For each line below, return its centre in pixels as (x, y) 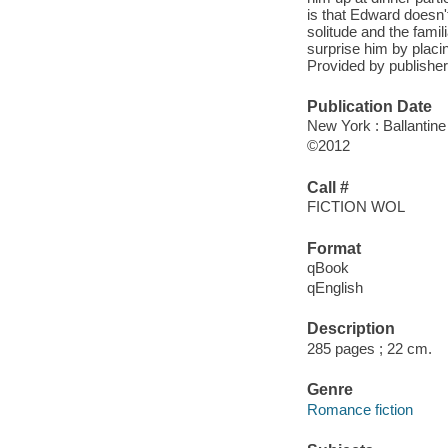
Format (333, 248)
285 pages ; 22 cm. (369, 348)
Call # (327, 187)
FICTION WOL (355, 207)
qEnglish (334, 288)
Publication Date (369, 106)
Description (350, 329)
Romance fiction (359, 409)
